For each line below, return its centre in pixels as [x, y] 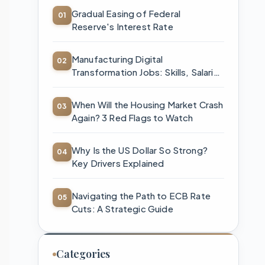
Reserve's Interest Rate [122, 26]
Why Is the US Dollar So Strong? [140, 150]
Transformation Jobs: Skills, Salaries [148, 72]
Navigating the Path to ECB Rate [141, 195]
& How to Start [104, 85]
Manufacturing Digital [117, 59]
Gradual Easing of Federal [126, 13]
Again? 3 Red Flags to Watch [132, 117]
